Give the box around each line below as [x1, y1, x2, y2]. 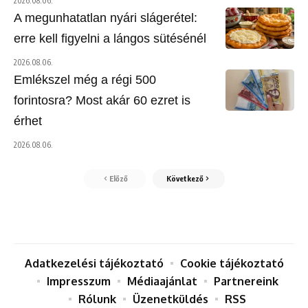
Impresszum [46, 274, 111, 289]
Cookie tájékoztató [179, 256, 284, 271]
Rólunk [78, 292, 116, 307]
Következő [166, 174, 203, 184]
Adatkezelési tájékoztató [24, 256, 164, 271]
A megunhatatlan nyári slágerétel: [14, 11, 197, 25]
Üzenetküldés [133, 292, 208, 307]
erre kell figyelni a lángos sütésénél [14, 32, 206, 46]
